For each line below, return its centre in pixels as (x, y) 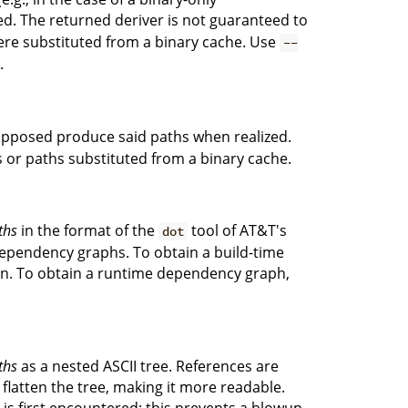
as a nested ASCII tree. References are (148, 366)
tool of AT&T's (238, 230)
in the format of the (88, 230)
